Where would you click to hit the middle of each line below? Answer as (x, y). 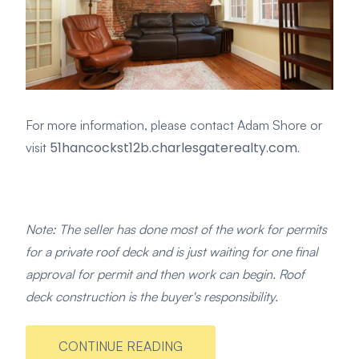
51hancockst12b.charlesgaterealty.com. (175, 147)
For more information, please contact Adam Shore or (174, 125)
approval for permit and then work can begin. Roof (165, 274)
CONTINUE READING (121, 347)
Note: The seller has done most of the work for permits (176, 229)
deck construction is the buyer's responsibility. (152, 296)
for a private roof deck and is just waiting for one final (172, 251)
